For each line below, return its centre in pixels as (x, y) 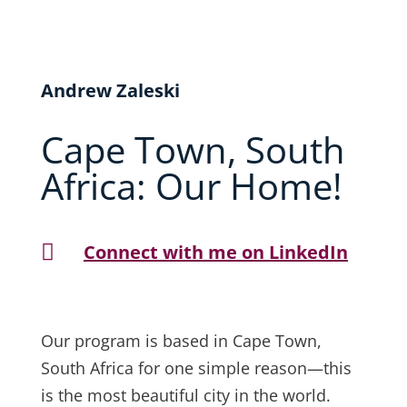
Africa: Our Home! (191, 186)
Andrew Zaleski (110, 90)
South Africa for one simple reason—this (196, 368)
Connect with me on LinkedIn (215, 252)
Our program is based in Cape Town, (181, 341)
